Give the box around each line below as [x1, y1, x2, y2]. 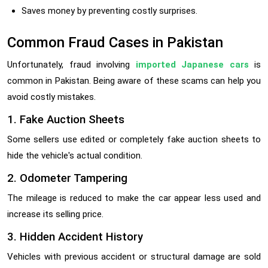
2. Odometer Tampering [7, 171, 127, 185]
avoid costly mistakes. [7, 91, 96, 102]
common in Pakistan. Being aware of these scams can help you [7, 75, 261, 86]
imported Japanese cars [135, 59, 249, 70]
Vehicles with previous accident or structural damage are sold [7, 251, 261, 262]
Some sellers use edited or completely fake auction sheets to [7, 133, 261, 145]
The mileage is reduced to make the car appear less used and [7, 192, 261, 203]
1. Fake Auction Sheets [7, 112, 124, 126]
